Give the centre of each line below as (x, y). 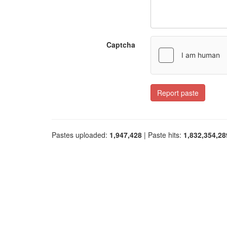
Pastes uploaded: (81, 135)
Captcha (121, 45)
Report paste (178, 93)
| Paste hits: (163, 135)
